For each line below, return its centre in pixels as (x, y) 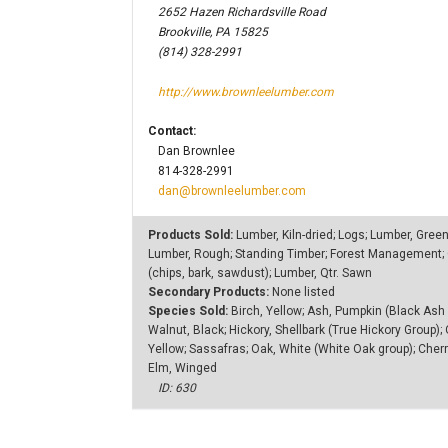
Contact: (172, 131)
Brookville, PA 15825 (213, 32)
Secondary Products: (210, 292)
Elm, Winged (182, 368)
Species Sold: (189, 311)
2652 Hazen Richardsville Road (242, 12)
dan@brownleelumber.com (232, 191)
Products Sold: (192, 235)
